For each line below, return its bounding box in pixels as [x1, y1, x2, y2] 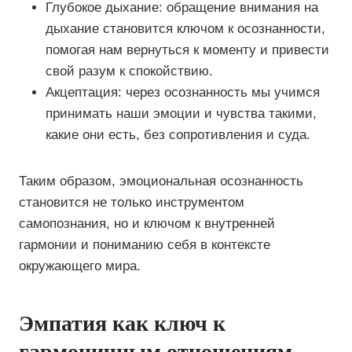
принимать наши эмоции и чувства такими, [46, 106, 317, 121]
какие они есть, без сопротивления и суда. [46, 127, 310, 142]
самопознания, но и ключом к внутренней [19, 216, 275, 231]
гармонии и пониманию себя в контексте [19, 237, 270, 252]
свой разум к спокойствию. [46, 64, 213, 79]
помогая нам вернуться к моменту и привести [46, 42, 329, 57]
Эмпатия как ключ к [19, 311, 225, 335]
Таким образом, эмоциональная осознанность [19, 174, 303, 189]
